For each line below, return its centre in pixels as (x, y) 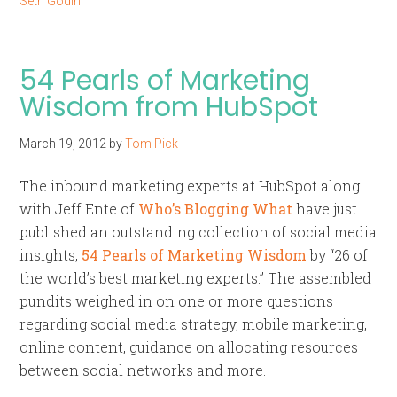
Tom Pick (152, 144)
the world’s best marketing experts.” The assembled (196, 278)
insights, (51, 255)
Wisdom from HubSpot (169, 107)
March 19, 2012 (63, 144)
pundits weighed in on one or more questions (177, 301)
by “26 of (338, 255)
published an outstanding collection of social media (198, 232)
